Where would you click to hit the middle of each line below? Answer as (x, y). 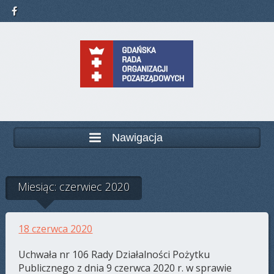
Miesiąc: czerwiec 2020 (73, 187)
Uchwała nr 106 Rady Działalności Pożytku (114, 254)
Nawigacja (137, 137)
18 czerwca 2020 (56, 229)
